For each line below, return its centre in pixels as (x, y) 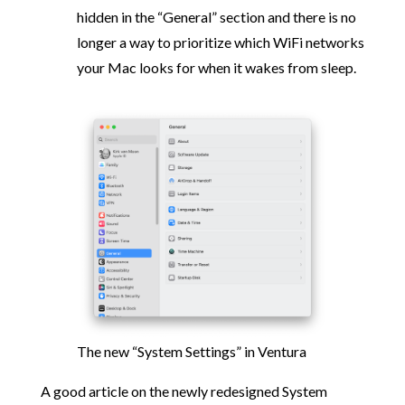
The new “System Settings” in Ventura (191, 352)
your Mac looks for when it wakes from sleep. (216, 67)
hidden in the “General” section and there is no (216, 17)
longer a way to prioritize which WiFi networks (220, 42)
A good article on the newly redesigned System (184, 391)
